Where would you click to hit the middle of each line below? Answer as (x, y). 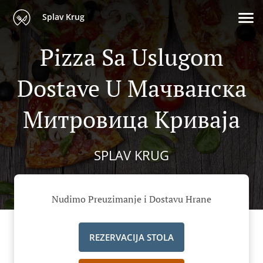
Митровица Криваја (131, 119)
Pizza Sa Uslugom (131, 57)
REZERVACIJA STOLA (131, 237)
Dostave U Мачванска (131, 88)
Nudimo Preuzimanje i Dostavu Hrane (131, 199)
